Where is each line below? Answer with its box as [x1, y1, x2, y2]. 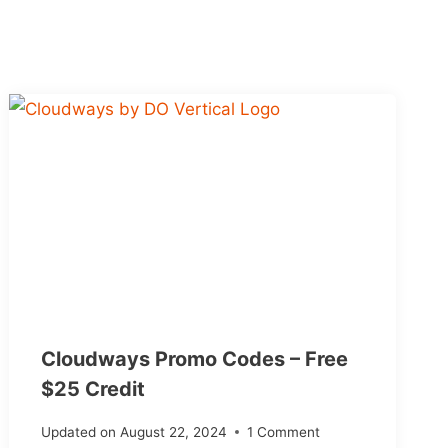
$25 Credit [41, 376, 146, 401]
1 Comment [246, 424, 320, 441]
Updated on [41, 424, 117, 441]
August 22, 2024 [119, 424, 227, 441]
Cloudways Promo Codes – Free [41, 346, 349, 371]
